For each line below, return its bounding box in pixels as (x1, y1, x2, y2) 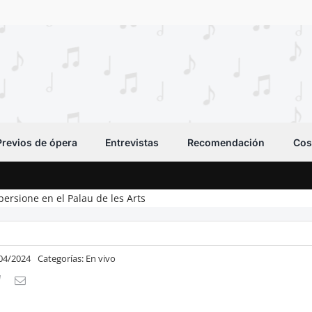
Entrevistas (105, 136, 159, 148)
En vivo (86, 252, 116, 265)
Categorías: (38, 252, 86, 265)
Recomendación (187, 136, 265, 148)
